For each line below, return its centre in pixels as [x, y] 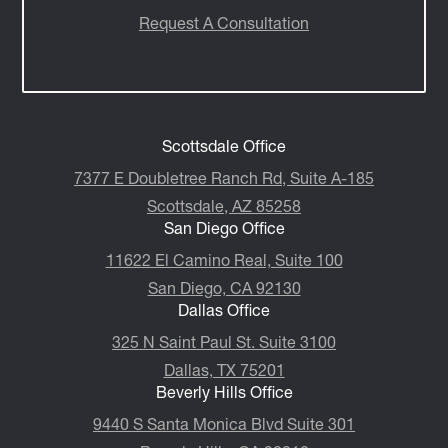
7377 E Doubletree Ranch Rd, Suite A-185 [224, 177]
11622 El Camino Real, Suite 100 [224, 259]
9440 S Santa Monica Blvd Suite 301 [224, 423]
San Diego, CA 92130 [224, 287]
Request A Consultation [224, 22]
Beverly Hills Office [224, 391]
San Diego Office [224, 227]
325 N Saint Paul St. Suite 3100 [224, 341]
